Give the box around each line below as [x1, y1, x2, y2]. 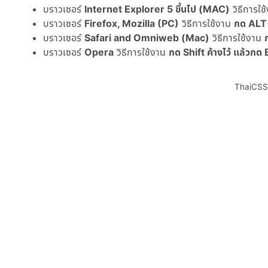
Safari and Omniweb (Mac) [84, 32, 209, 44]
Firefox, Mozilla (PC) [84, 17, 179, 30]
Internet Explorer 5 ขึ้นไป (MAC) [84, 3, 230, 16]
